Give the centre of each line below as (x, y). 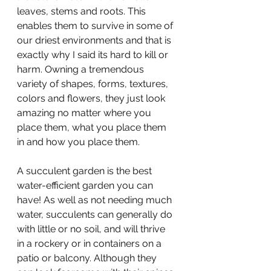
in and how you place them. (78, 142)
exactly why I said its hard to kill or (94, 55)
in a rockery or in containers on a (90, 243)
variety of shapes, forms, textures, (94, 84)
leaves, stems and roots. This (83, 11)
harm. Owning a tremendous (82, 69)
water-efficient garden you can (86, 185)
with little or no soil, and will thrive (92, 229)
